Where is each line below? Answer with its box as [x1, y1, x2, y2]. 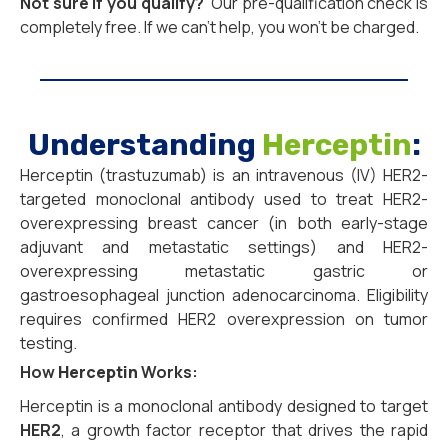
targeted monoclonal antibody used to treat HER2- [20, 188, 428, 211]
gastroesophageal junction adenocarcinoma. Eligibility [20, 284, 428, 307]
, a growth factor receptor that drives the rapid [61, 419, 428, 442]
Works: [138, 361, 198, 384]
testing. [20, 332, 77, 355]
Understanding [27, 127, 262, 164]
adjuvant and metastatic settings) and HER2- [20, 236, 428, 259]
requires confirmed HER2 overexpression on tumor [20, 308, 428, 331]
